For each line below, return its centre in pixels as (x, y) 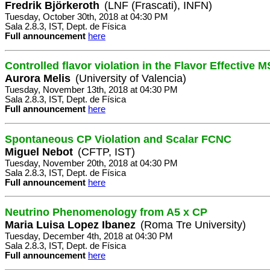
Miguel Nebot (39, 152)
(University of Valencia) (131, 79)
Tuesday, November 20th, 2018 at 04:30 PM (91, 163)
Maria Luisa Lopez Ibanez (70, 225)
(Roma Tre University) (193, 225)
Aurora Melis (38, 79)
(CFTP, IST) (106, 152)
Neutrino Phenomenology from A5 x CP (106, 212)
